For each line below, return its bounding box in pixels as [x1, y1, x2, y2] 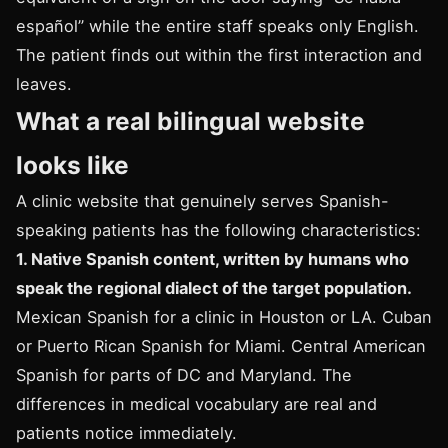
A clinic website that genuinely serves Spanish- [16, 191, 389, 211]
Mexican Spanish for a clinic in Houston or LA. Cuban [16, 307, 432, 327]
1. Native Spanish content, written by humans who [16, 249, 409, 269]
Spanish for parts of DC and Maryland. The [16, 365, 352, 385]
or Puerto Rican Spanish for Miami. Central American [16, 336, 426, 356]
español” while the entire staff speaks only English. [16, 16, 419, 36]
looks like [16, 150, 129, 180]
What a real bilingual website [16, 106, 365, 136]
